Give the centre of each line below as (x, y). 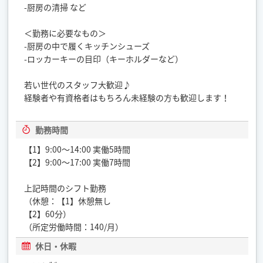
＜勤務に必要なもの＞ (65, 33)
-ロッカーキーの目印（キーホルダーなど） (104, 58)
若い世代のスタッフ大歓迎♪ (78, 84)
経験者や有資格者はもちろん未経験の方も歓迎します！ (127, 97)
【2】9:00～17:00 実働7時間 (77, 162)
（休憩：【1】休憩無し (68, 200)
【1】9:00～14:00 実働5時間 (77, 149)
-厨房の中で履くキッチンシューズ (87, 45)
